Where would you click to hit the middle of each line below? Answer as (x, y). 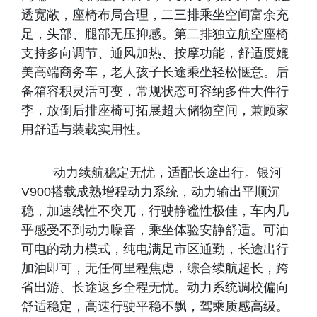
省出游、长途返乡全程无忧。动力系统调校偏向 (155, 287)
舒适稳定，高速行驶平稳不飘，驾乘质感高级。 (155, 306)
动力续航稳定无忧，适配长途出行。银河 (152, 173)
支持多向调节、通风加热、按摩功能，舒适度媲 (155, 53)
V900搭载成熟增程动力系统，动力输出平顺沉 (151, 192)
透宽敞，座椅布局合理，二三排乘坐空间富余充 (155, 15)
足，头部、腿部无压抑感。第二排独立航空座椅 (155, 34)
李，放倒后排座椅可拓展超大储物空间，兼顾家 (155, 110)
